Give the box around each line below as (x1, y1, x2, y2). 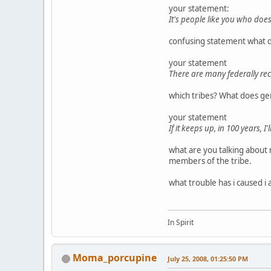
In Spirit (168, 217, 194, 228)
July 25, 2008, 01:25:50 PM (168, 254, 248, 264)
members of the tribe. (169, 155, 252, 167)
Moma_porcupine (73, 251, 157, 265)
